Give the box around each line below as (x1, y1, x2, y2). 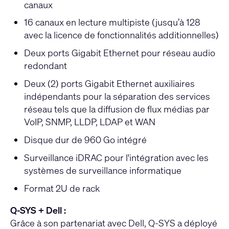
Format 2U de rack (24, 181, 100, 194)
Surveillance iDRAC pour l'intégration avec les (24, 151, 209, 164)
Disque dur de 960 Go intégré (24, 133, 147, 146)
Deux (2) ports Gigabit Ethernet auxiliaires (24, 77, 195, 90)
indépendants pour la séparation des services (24, 90, 210, 103)
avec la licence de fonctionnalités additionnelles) (24, 29, 219, 41)
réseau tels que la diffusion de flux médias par (24, 103, 210, 116)
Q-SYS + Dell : (10, 203, 66, 216)
